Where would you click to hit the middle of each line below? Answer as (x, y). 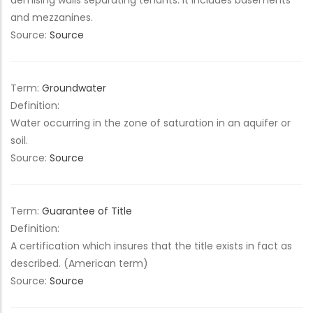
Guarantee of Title (87, 211)
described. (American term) (79, 263)
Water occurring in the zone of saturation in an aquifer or (151, 123)
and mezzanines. (52, 17)
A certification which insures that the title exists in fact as (151, 246)
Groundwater (74, 88)
